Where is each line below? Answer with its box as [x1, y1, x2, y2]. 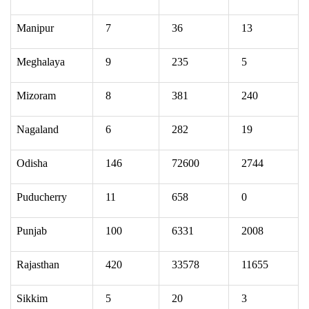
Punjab [17, 224, 47, 237]
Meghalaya [17, 55, 65, 68]
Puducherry [17, 190, 67, 203]
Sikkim [17, 292, 48, 304]
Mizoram [17, 89, 56, 101]
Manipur [17, 21, 54, 34]
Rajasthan [17, 258, 59, 270]
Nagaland [17, 123, 59, 135]
